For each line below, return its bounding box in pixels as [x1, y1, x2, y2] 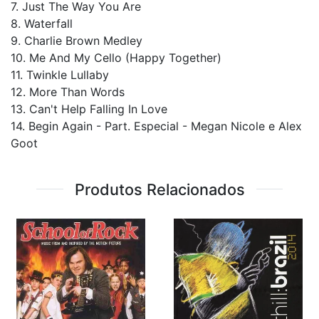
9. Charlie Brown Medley [11, 33, 142, 48]
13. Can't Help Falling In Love [11, 101, 167, 116]
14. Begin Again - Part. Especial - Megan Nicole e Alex [11, 118, 302, 133]
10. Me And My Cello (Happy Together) [11, 50, 221, 65]
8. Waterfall [11, 16, 73, 31]
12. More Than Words [11, 84, 125, 99]
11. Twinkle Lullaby [11, 67, 109, 82]
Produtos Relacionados [74, 179, 245, 199]
